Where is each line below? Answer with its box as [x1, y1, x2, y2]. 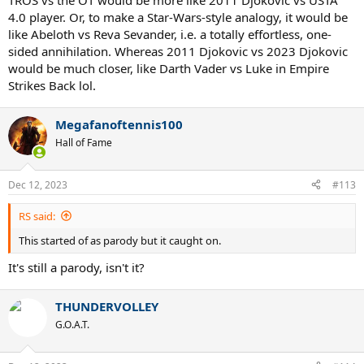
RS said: [19, 208, 55, 223]
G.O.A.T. [55, 318, 89, 331]
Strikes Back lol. [8, 77, 96, 93]
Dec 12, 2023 [8, 177, 67, 192]
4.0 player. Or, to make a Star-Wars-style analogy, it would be [8, 9, 348, 25]
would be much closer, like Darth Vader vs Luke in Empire [8, 60, 329, 76]
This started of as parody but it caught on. [19, 232, 221, 248]
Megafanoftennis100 [55, 116, 183, 132]
